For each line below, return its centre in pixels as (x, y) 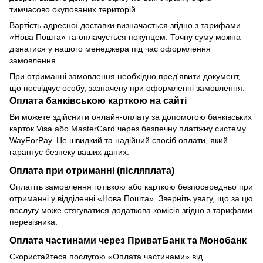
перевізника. (33, 222)
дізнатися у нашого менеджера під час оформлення (110, 49)
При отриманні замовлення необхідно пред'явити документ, (125, 77)
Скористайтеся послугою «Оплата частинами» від (106, 257)
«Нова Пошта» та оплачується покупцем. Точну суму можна (125, 37)
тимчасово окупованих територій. (74, 10)
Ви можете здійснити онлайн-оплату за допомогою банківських (131, 117)
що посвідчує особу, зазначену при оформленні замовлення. (127, 88)
